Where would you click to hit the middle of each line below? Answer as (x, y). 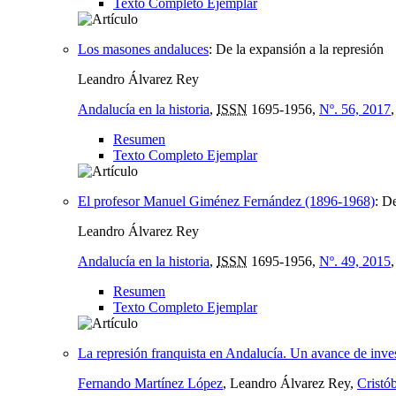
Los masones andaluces (143, 49)
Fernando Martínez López (150, 383)
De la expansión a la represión (300, 49)
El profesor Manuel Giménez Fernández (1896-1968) (226, 201)
